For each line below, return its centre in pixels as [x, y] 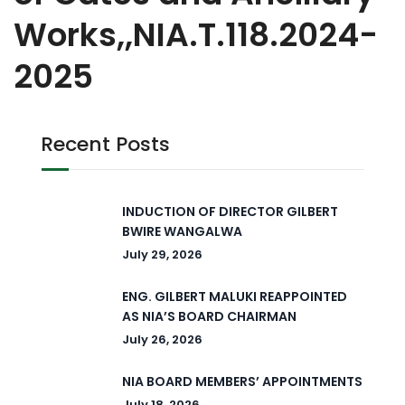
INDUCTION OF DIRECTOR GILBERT [230, 212]
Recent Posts [105, 144]
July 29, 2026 [162, 254]
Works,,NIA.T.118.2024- [196, 35]
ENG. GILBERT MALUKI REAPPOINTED [235, 297]
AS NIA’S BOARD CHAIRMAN [209, 316]
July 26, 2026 [162, 339]
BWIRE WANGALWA [182, 231]
